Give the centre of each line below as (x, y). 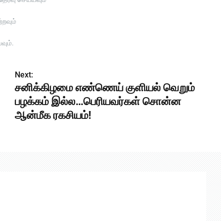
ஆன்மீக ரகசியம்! (53, 115)
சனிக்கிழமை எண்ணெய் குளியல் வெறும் (105, 88)
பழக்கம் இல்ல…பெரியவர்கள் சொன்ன (98, 102)
